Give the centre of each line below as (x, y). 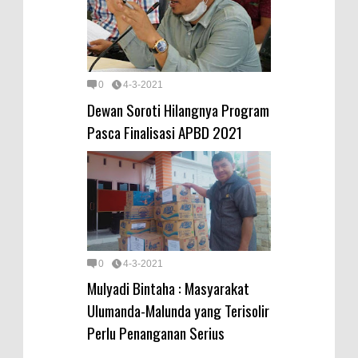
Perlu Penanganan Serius (156, 333)
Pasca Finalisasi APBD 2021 (165, 131)
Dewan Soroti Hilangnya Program (178, 109)
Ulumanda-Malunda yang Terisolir (178, 310)
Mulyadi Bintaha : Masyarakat (168, 288)
